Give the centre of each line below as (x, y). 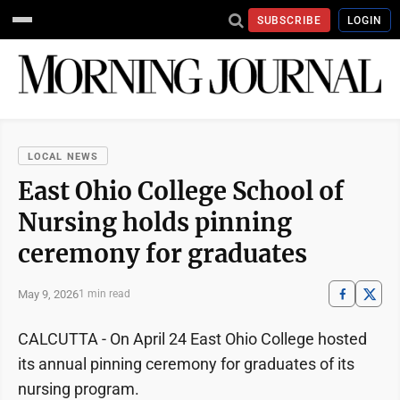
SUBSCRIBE (289, 20)
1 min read (104, 294)
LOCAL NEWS (63, 157)
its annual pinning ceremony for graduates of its (186, 364)
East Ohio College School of (181, 192)
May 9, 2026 (48, 294)
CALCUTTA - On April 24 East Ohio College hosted (192, 339)
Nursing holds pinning (155, 223)
